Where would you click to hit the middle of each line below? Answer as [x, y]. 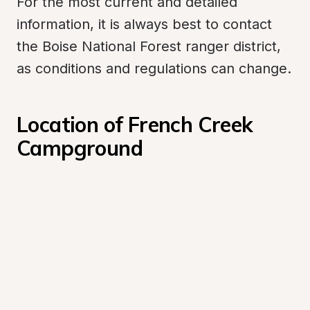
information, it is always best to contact [144, 24]
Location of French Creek [135, 125]
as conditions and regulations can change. [154, 69]
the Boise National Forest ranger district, [149, 46]
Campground [80, 148]
